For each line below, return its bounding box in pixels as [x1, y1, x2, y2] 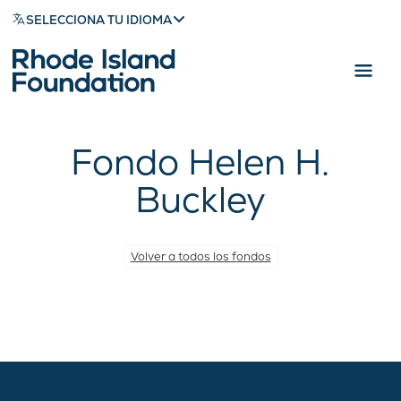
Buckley [134, 176, 266, 223]
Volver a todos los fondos [130, 249, 271, 264]
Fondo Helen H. [71, 139, 330, 185]
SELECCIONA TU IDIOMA [26, 12, 173, 28]
